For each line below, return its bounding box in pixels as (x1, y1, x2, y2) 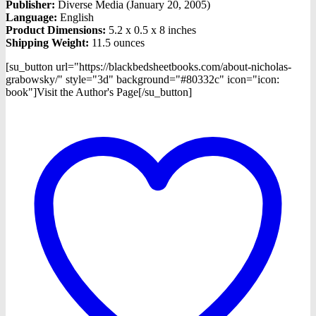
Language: (6, 11, 57, 23)
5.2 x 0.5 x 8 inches (109, 23, 196, 36)
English (57, 11, 94, 23)
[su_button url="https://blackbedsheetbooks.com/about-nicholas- (6, 60, 291, 73)
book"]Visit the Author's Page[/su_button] (6, 85, 192, 98)
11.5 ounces (89, 36, 145, 49)
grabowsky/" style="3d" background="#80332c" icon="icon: (6, 73, 279, 85)
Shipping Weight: (6, 36, 89, 49)
